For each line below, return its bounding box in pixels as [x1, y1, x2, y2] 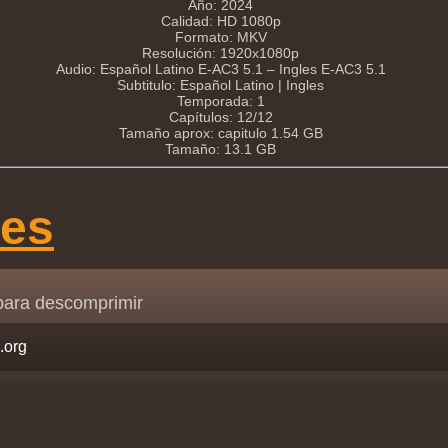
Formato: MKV [174, 28, 267, 45]
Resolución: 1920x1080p [142, 44, 299, 61]
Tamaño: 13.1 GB [165, 140, 276, 157]
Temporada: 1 [176, 92, 265, 109]
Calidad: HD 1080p [160, 12, 281, 29]
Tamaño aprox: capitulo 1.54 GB [118, 124, 323, 141]
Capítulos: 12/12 [168, 108, 273, 125]
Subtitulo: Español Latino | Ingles [117, 76, 324, 93]
